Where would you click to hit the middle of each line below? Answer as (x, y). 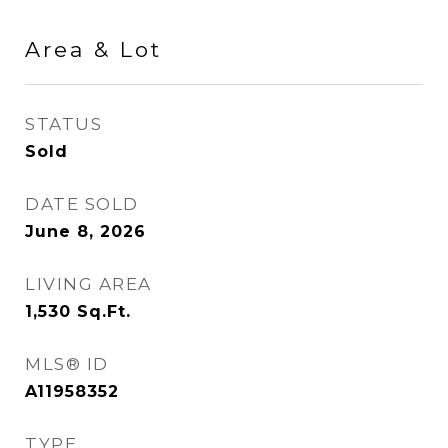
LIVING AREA (88, 284)
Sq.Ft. (104, 311)
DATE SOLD (82, 204)
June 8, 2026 (85, 231)
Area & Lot (93, 49)
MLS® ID (67, 364)
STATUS (63, 124)
